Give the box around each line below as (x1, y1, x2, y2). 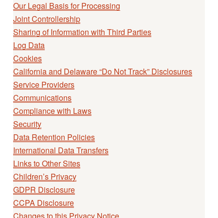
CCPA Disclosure (13, 197, 74, 209)
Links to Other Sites (13, 158, 80, 169)
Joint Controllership (13, 13, 80, 25)
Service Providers (13, 79, 74, 91)
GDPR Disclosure (13, 184, 75, 196)
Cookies (13, 53, 42, 64)
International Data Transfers (13, 145, 109, 156)
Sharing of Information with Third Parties (13, 26, 151, 38)
